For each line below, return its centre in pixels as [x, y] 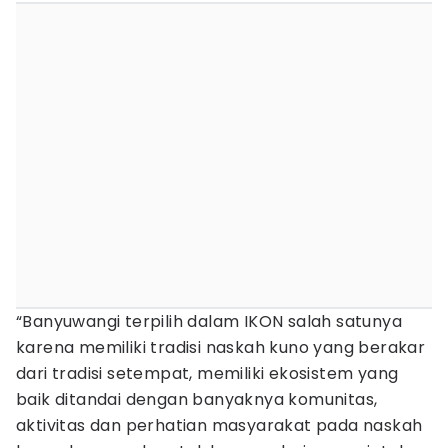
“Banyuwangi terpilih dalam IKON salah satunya [209, 321]
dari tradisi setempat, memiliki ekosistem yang [207, 373]
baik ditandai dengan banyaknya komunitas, [197, 399]
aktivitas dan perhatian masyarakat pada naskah [219, 425]
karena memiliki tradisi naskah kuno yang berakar [221, 347]
